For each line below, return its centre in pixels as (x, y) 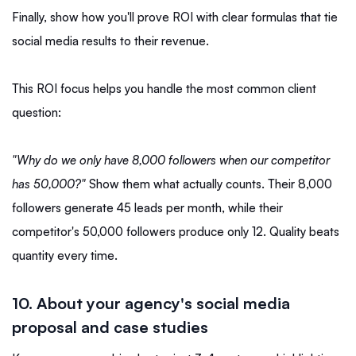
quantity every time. (65, 256)
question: (37, 113)
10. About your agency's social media (151, 304)
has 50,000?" (50, 184)
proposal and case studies (110, 327)
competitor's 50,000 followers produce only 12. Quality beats (176, 232)
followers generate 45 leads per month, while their (147, 208)
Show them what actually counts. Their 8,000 (211, 184)
